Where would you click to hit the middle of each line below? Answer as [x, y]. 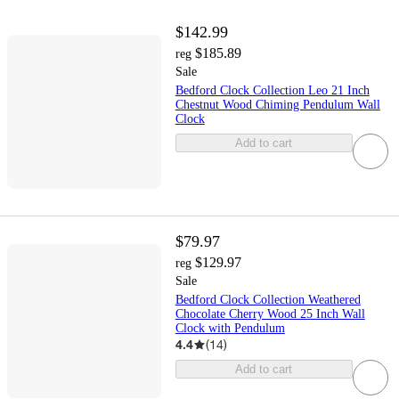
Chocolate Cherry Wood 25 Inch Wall [270, 314]
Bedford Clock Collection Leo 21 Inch [272, 91]
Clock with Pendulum [230, 329]
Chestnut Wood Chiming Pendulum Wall [277, 105]
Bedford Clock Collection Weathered [268, 300]
